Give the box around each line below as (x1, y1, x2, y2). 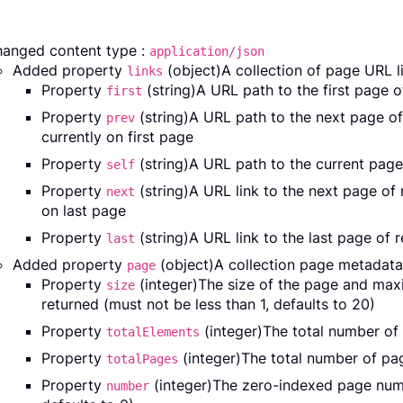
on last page (41, 201, 126, 220)
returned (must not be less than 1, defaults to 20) (41, 295, 375, 314)
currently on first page (41, 128, 193, 147)
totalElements (106, 325, 200, 340)
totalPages (106, 352, 178, 367)
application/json (149, 44, 264, 59)
